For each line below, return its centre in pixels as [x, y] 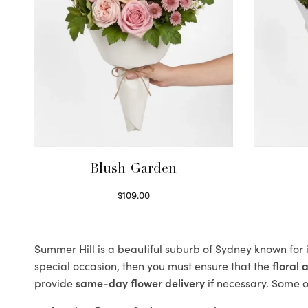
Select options [134, 210]
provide [55, 283]
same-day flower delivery [140, 283]
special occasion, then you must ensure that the [153, 266]
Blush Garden [134, 170]
